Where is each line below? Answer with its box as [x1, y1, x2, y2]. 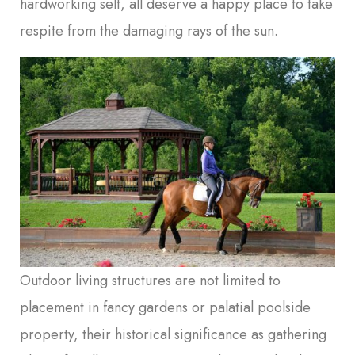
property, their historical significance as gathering [20, 324, 326, 345]
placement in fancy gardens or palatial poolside [20, 297, 311, 319]
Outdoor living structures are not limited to [20, 270, 281, 292]
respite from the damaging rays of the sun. [20, 21, 278, 42]
